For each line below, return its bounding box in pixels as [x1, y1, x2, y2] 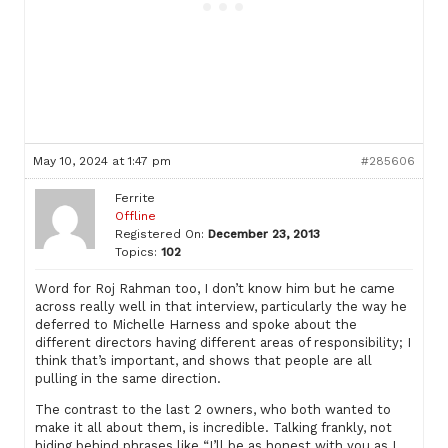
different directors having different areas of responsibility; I [35, 335, 411, 350]
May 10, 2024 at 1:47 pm [33, 154, 171, 168]
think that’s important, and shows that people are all [35, 353, 372, 368]
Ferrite [115, 191, 155, 205]
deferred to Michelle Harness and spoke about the [35, 317, 357, 332]
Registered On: [115, 227, 204, 241]
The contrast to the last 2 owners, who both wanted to [35, 402, 391, 417]
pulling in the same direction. [35, 371, 221, 386]
